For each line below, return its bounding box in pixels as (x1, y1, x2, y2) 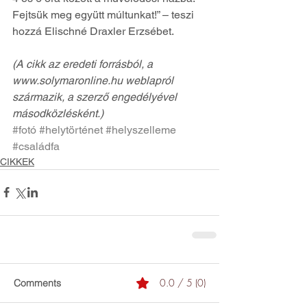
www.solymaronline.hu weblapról (12, 73, 176, 87)
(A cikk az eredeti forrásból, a (12, 57, 156, 71)
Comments (14, 276, 61, 289)
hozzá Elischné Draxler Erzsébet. (12, 24, 174, 38)
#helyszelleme (106, 123, 176, 136)
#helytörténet (39, 123, 103, 136)
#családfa (12, 139, 60, 153)
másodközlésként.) (12, 106, 103, 120)
